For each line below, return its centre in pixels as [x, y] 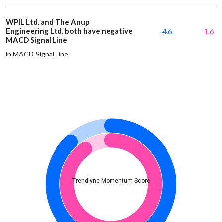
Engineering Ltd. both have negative [69, 30]
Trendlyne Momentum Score [111, 181]
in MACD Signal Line [37, 54]
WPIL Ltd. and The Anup [48, 22]
